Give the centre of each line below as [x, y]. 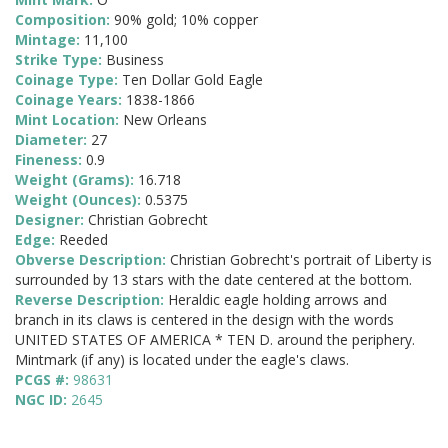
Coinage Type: [68, 80]
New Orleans [165, 120]
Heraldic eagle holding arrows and [277, 300]
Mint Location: [69, 120]
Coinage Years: [70, 100]
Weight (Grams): [76, 180]
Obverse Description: [92, 260]
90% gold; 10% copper [186, 20]
